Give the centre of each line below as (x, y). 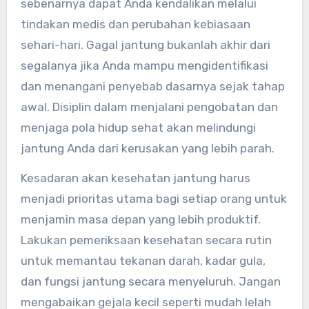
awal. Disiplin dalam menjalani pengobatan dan (149, 107)
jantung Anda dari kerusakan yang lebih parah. (147, 148)
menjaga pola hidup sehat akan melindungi (138, 127)
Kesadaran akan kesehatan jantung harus (135, 178)
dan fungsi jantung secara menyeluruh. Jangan (150, 281)
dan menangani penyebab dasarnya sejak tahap (152, 86)
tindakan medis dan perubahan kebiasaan (135, 24)
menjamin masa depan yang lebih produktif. (140, 219)
